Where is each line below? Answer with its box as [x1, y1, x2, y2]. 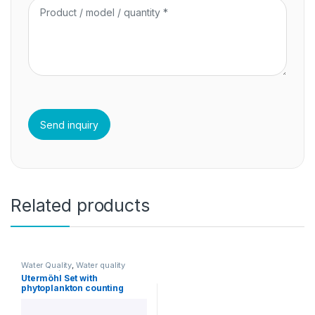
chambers [20, 292, 66, 303]
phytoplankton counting [20, 283, 124, 293]
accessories [20, 268, 70, 278]
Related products [11, 195, 150, 217]
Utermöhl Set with [20, 273, 98, 283]
